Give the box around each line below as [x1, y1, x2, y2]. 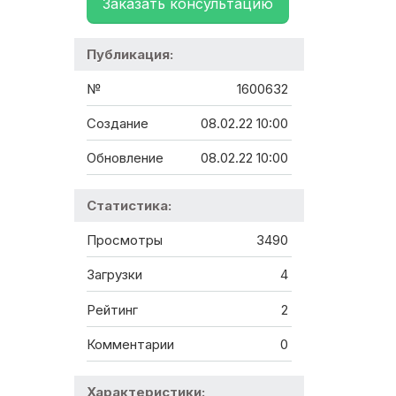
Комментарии [87, 336, 174, 354]
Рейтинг [87, 301, 138, 318]
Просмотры [87, 231, 163, 248]
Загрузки [87, 266, 142, 284]
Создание [87, 115, 148, 133]
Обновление [87, 149, 164, 167]
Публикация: [87, 46, 173, 64]
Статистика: [87, 197, 171, 215]
